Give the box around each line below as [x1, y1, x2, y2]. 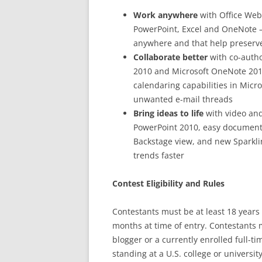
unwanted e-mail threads [133, 94, 233, 105]
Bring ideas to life [133, 108, 204, 119]
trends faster [133, 150, 184, 161]
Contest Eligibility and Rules [112, 178, 225, 189]
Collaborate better [133, 51, 208, 63]
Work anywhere [133, 9, 198, 20]
